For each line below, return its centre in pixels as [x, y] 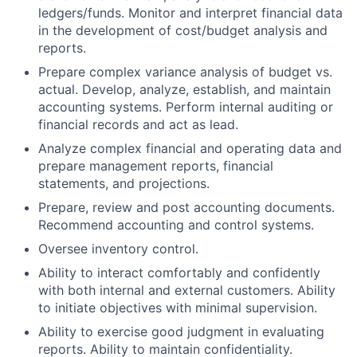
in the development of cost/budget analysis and [183, 31]
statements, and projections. [124, 184]
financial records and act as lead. [138, 125]
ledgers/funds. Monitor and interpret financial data [190, 13]
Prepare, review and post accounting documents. [186, 208]
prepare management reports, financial [156, 166]
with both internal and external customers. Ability [187, 290]
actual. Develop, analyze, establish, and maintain [184, 90]
